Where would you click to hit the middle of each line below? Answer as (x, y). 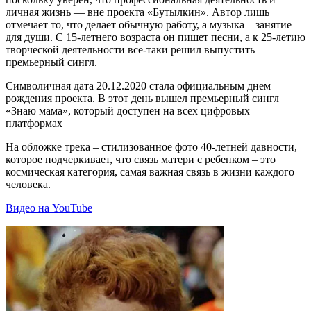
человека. (28, 185)
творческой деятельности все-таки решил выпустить (130, 50)
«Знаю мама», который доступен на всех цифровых (128, 111)
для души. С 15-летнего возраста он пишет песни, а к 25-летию (155, 37)
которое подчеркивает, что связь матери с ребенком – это (141, 160)
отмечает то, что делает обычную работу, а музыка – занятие (149, 25)
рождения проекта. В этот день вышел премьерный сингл (142, 99)
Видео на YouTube (49, 208)
